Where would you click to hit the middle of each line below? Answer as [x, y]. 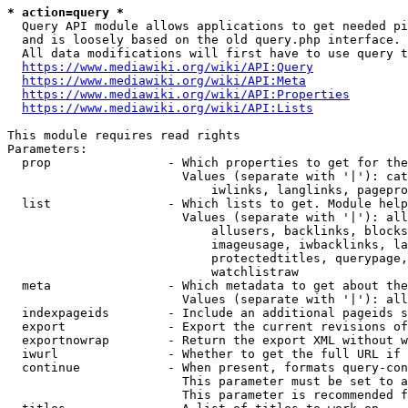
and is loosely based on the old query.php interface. [204, 40]
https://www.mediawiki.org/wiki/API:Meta [164, 81]
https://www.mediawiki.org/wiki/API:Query [168, 67]
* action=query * [66, 12]
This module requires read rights [124, 135]
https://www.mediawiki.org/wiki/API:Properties [186, 94]
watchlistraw [153, 272]
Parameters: [47, 149]
